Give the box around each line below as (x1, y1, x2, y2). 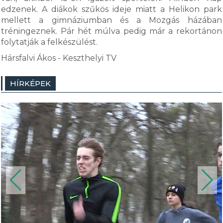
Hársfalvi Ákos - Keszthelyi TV (1, 53, 117, 63)
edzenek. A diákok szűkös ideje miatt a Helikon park (1, 4, 222, 14)
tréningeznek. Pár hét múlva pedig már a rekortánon (1, 26, 222, 36)
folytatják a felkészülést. (1, 37, 98, 47)
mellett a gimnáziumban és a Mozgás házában (1, 15, 222, 25)
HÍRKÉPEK (10, 79, 51, 88)
